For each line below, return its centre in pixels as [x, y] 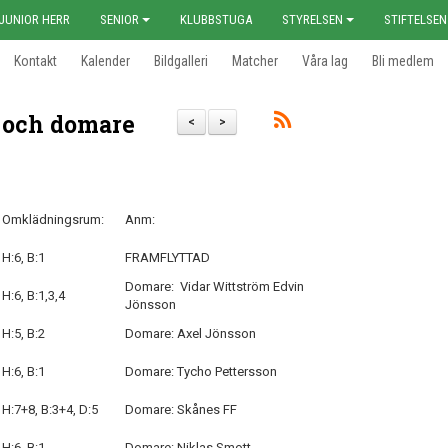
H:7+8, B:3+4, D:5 [50, 409]
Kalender [105, 61]
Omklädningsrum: [53, 219]
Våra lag [325, 61]
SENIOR [119, 19]
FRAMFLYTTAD [167, 257]
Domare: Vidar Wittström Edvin [214, 286]
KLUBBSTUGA [216, 19]
